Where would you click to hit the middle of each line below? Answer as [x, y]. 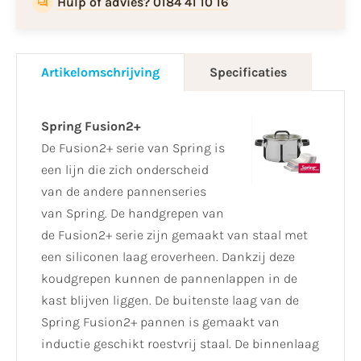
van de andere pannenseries [124, 192]
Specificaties [248, 73]
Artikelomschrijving [100, 73]
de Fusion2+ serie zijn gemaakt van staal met [174, 235]
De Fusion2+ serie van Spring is [133, 148]
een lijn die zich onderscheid [125, 170]
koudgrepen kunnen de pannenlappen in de [169, 279]
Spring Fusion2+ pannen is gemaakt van [160, 322]
